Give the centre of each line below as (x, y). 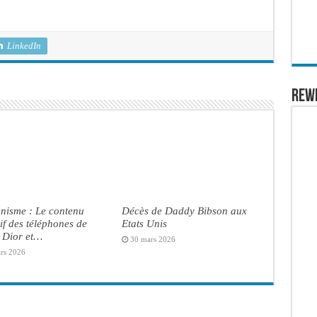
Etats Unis (144, 223)
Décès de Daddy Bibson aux (184, 210)
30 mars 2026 (152, 239)
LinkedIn (24, 45)
